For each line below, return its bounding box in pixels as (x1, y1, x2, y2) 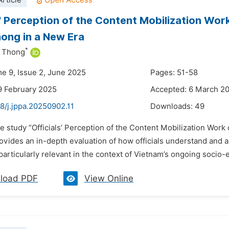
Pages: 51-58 (150, 68, 198, 77)
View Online (84, 173, 133, 184)
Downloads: (150, 102, 195, 111)
